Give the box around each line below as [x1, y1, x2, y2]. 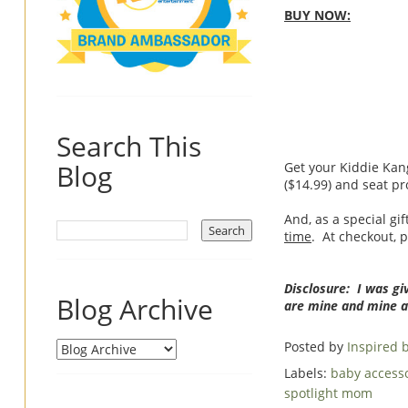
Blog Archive [56, 290, 213, 328]
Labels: [284, 363, 331, 382]
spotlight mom [284, 383, 372, 402]
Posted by [284, 337, 347, 355]
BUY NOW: [284, 5, 351, 24]
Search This [56, 127, 201, 165]
